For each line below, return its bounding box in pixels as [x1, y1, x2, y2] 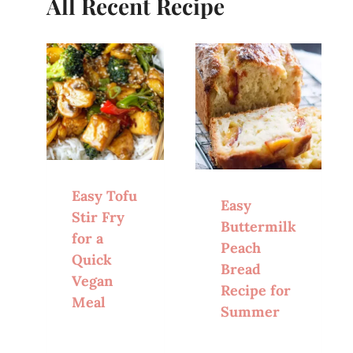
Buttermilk [221, 217, 297, 236]
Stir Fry [72, 208, 125, 227]
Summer [221, 302, 281, 321]
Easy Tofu [72, 187, 138, 206]
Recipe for [221, 281, 292, 299]
